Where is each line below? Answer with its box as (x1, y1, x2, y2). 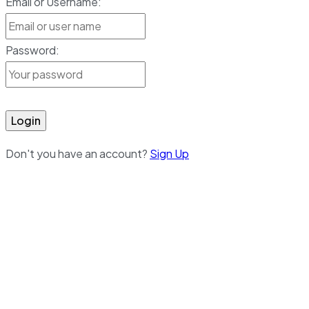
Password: (6, 43, 59, 58)
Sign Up (150, 146, 189, 161)
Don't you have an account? (6, 146, 150, 161)
